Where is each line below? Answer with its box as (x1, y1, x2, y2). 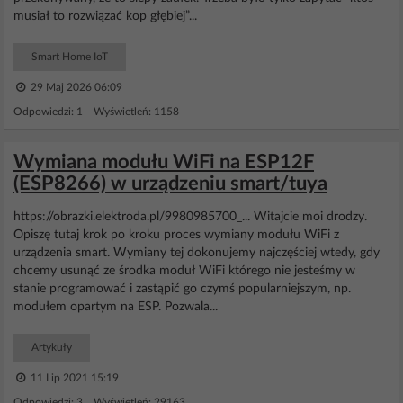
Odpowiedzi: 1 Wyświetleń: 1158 (13, 106, 179, 117)
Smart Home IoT (31, 51, 108, 62)
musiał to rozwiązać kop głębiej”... (13, 10, 197, 22)
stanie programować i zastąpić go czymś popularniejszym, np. (13, 282, 351, 295)
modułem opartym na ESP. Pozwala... (13, 300, 218, 313)
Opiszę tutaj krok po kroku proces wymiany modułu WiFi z (13, 228, 339, 241)
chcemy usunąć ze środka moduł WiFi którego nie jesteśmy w (13, 264, 355, 277)
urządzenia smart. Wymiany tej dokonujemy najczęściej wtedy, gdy (13, 246, 380, 259)
